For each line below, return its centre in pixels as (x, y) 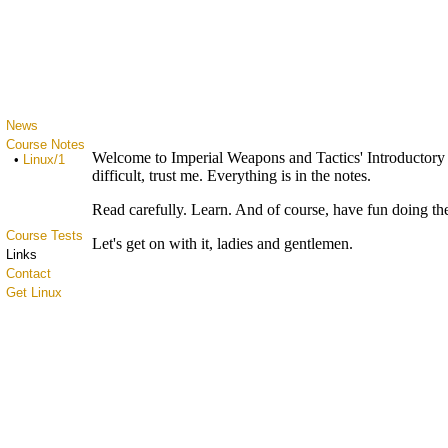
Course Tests (44, 235)
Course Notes (45, 144)
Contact (28, 273)
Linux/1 (44, 159)
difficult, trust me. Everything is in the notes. (231, 175)
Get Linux (34, 292)
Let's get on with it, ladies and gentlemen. (222, 243)
